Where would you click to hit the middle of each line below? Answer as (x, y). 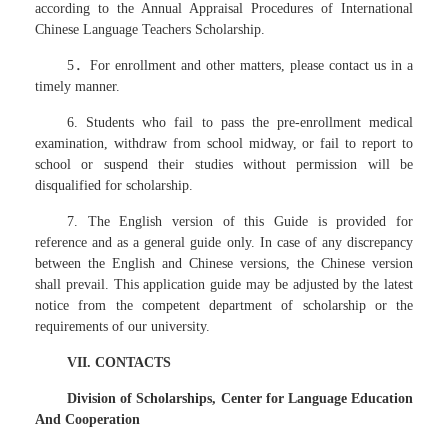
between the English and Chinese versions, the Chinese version (224, 263)
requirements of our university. (122, 326)
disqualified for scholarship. (114, 185)
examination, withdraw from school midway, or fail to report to (224, 143)
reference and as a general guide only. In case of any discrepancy (224, 242)
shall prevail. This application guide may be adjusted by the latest (224, 284)
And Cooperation (87, 419)
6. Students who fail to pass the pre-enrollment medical (240, 122)
